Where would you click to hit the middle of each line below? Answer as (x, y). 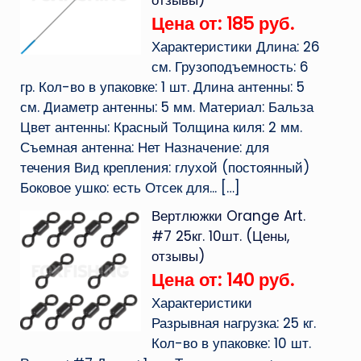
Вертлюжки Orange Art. (228, 216)
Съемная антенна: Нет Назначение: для (144, 147)
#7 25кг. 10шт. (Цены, (220, 236)
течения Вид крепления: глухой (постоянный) (164, 168)
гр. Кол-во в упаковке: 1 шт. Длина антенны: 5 (162, 87)
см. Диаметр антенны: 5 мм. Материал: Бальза (166, 107)
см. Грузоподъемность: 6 (230, 67)
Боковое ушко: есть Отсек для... (118, 188)
